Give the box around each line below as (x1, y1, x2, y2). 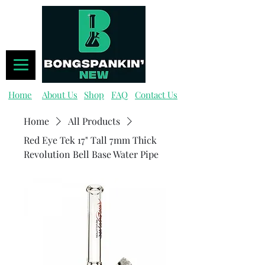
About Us (42, 89, 77, 101)
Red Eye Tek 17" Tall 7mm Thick (24, 134, 157, 147)
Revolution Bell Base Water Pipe (24, 148, 159, 161)
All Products (68, 115, 120, 128)
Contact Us (135, 89, 177, 101)
